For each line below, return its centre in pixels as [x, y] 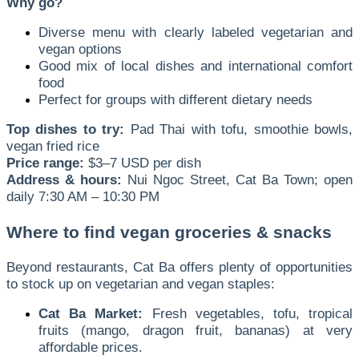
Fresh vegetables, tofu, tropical [248, 313]
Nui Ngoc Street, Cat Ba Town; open [237, 179]
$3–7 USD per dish [143, 162]
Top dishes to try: [66, 129]
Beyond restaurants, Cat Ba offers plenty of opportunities [179, 266]
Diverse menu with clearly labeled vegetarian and [196, 32]
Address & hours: [64, 179]
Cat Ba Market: [91, 313]
